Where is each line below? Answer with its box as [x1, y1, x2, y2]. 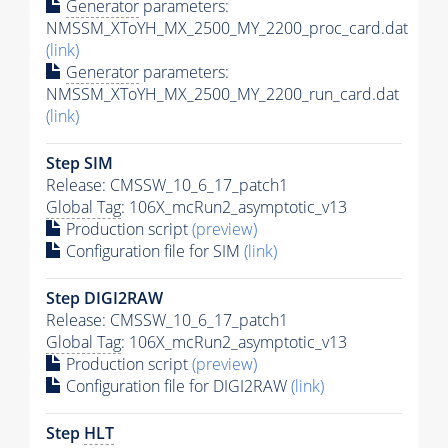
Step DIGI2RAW [46, 286, 163, 309]
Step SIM [46, 151, 113, 174]
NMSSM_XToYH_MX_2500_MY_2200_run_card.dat [46, 82, 399, 105]
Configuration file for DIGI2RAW [62, 374, 291, 397]
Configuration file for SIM [62, 239, 244, 262]
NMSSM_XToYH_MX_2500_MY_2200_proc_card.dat [46, 16, 408, 39]
